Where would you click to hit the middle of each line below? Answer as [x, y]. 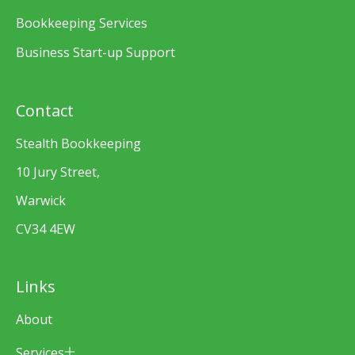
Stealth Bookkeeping [78, 143]
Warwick [41, 200]
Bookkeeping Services [82, 23]
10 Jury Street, [58, 172]
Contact [45, 110]
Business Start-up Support [95, 53]
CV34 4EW [46, 229]
